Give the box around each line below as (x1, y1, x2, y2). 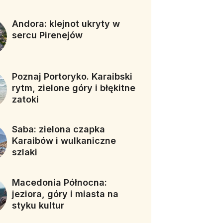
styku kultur (12, 200, 65, 211)
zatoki (12, 94, 39, 105)
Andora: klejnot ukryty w (12, 18, 120, 29)
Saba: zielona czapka (12, 124, 106, 135)
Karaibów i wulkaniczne (12, 135, 116, 146)
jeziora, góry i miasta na (12, 188, 119, 199)
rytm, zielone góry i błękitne (12, 82, 136, 93)
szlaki (12, 147, 38, 158)
